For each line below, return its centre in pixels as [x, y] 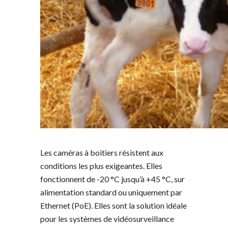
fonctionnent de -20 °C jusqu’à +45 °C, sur [112, 179]
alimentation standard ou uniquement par [111, 192]
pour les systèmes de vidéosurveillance [107, 218]
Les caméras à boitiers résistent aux [102, 152]
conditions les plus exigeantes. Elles [101, 165]
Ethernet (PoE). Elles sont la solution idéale [113, 205]
